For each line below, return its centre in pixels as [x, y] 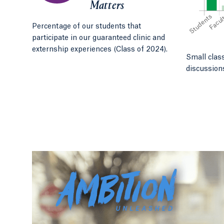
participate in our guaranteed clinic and [98, 38]
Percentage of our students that [86, 27]
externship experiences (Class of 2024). [100, 50]
